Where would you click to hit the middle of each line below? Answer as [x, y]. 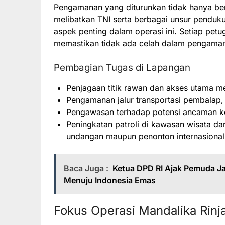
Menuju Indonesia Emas [110, 181]
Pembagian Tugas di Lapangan [122, 68]
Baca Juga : [86, 168]
